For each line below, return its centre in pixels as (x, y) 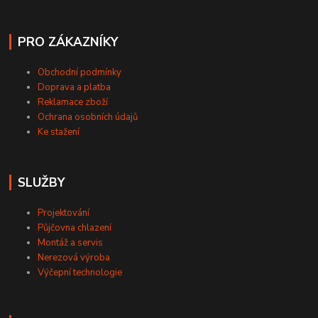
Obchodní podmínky (80, 72)
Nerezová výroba (74, 257)
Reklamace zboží (73, 102)
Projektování (64, 213)
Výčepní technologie (80, 272)
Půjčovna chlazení (75, 227)
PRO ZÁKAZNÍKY (67, 42)
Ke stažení (59, 132)
